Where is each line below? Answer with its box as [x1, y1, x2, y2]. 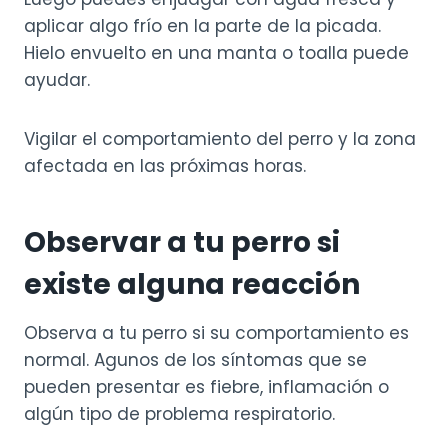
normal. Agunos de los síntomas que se [24, 348, 367, 373]
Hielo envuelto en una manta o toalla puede [24, 41, 409, 66]
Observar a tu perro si [24, 223, 340, 263]
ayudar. [24, 68, 90, 93]
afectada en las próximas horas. [24, 154, 306, 179]
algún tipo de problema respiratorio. [24, 402, 335, 427]
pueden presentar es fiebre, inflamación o [24, 375, 389, 400]
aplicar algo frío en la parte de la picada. [24, 14, 381, 39]
